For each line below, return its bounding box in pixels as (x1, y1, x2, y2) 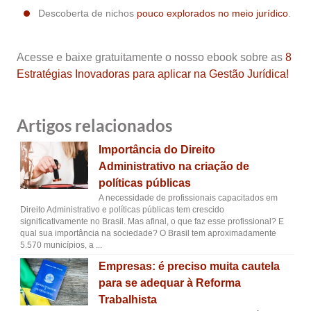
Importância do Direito (98, 144, 215, 155)
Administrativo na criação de (98, 160, 249, 172)
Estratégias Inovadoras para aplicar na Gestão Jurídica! (17, 68, 289, 80)
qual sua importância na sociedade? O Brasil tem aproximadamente (20, 228, 276, 238)
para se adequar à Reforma (98, 277, 241, 289)
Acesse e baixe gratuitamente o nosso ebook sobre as (17, 51, 285, 63)
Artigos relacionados (17, 115, 172, 135)
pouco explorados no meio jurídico (137, 8, 288, 19)
